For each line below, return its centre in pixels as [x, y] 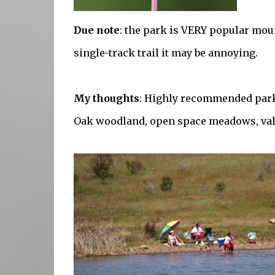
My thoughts [106, 99]
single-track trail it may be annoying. [165, 53]
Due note [96, 30]
